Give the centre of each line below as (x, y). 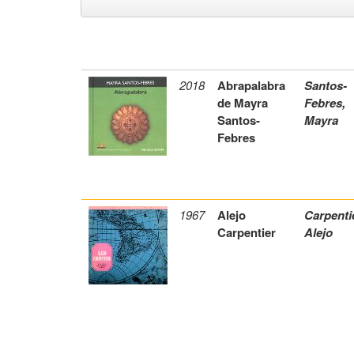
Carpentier (247, 233)
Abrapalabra (252, 86)
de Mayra (243, 103)
